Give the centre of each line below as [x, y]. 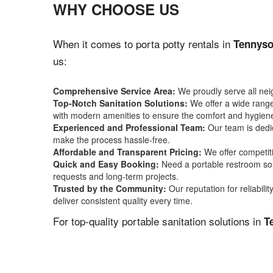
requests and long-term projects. [116, 176]
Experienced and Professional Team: [129, 127]
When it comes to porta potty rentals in [143, 44]
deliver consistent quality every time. [123, 200]
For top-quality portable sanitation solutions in [158, 221]
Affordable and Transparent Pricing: [127, 152]
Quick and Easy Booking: [106, 164]
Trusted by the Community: [110, 188]
